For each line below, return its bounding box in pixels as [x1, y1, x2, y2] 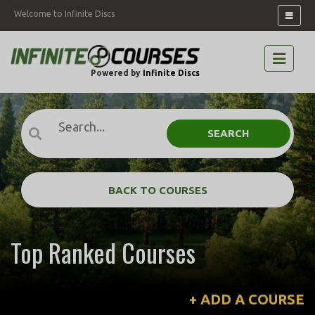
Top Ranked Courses [11, 233, 195, 271]
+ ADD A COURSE [189, 291, 304, 308]
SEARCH [207, 127, 250, 140]
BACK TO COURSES [108, 184, 207, 196]
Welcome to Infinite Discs [14, 9, 115, 18]
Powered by [90, 67, 143, 77]
